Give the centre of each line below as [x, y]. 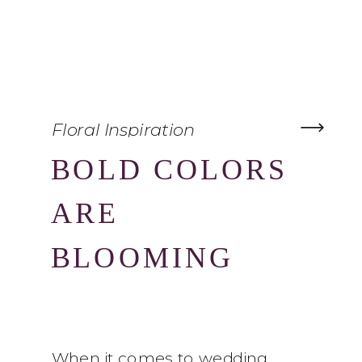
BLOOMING [143, 257]
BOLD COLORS [169, 169]
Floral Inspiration [123, 129]
